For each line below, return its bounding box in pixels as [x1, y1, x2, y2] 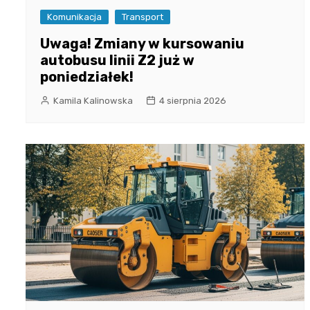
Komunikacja [47, 12, 102, 23]
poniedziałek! [40, 69, 134, 86]
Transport [122, 12, 163, 23]
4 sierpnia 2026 [159, 95, 226, 107]
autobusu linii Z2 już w [40, 52, 194, 69]
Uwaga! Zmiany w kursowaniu [40, 35, 244, 53]
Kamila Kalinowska [53, 95, 133, 107]
